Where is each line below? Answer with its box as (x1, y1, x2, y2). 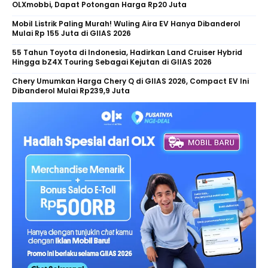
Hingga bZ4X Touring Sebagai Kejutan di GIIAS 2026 (12, 56, 212, 67)
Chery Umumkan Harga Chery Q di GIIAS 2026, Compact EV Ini (12, 75, 249, 86)
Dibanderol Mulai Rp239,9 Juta (12, 85, 130, 96)
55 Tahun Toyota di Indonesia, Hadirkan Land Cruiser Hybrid (12, 47, 242, 57)
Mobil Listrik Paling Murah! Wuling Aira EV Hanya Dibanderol (12, 18, 240, 29)
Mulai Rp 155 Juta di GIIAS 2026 (12, 28, 131, 38)
